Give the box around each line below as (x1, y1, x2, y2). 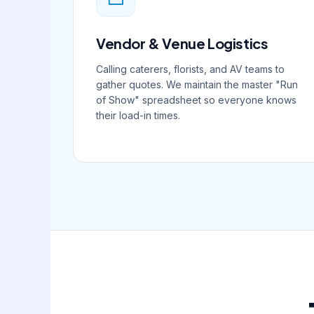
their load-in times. (96, 109, 180, 122)
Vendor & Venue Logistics (96, 34, 268, 53)
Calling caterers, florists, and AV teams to (96, 63, 285, 76)
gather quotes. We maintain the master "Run (96, 78, 298, 91)
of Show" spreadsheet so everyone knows (96, 94, 296, 107)
